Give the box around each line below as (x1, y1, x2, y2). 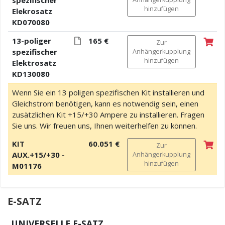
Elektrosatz (12, 57, 56, 68)
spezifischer (12, 46, 57, 57)
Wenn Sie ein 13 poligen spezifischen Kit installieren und (12, 87, 204, 97)
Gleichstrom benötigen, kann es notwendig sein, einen (12, 98, 198, 108)
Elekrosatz (12, 6, 52, 16)
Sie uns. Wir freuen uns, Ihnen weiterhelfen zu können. (12, 120, 197, 131)
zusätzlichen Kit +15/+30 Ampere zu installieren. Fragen (12, 109, 204, 120)
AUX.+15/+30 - (12, 149, 65, 160)
